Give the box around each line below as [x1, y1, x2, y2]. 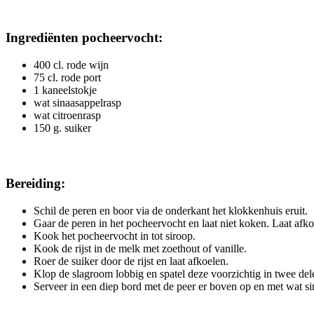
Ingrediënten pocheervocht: [6, 30, 163, 46]
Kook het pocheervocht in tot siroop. [34, 230, 196, 243]
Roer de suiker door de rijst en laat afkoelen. [34, 255, 228, 268]
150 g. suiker [34, 121, 91, 134]
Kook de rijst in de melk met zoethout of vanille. [34, 243, 247, 255]
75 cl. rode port [34, 71, 101, 83]
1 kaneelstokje [34, 83, 97, 96]
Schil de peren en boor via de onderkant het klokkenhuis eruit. [34, 205, 308, 217]
